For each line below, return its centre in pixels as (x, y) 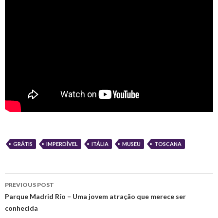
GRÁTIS (23, 144)
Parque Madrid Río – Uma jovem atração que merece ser (95, 197)
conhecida (21, 208)
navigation (35, 198)
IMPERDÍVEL (62, 144)
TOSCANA (168, 144)
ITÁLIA (100, 144)
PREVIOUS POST (29, 185)
